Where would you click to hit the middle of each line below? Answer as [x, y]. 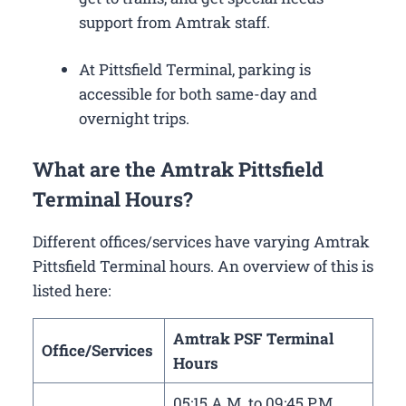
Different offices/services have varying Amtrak [201, 241]
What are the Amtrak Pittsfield [178, 169]
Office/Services [99, 350]
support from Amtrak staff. [174, 22]
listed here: [72, 290]
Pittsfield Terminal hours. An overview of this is [203, 266]
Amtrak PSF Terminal [253, 338]
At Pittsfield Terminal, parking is [195, 70]
